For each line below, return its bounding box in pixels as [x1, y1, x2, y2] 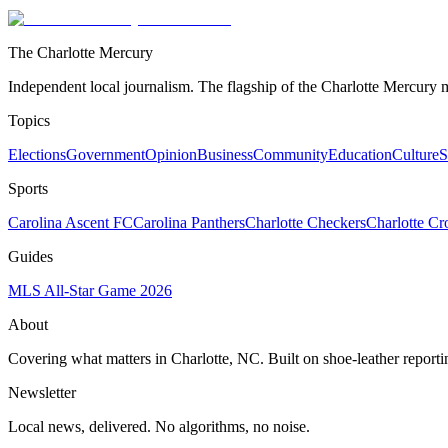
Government [66, 146, 145, 164]
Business [197, 146, 253, 164]
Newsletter [8, 384, 76, 402]
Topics [8, 112, 50, 130]
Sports [8, 180, 48, 198]
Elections [8, 146, 66, 164]
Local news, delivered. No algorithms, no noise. [8, 418, 310, 436]
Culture [392, 146, 439, 164]
